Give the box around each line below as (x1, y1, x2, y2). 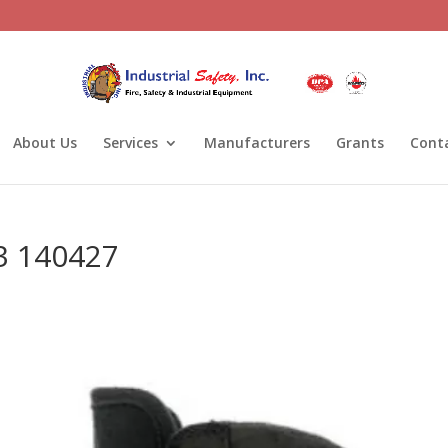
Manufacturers (204, 133, 310, 152)
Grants (336, 133, 384, 152)
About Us (13, 133, 77, 152)
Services (103, 133, 158, 152)
